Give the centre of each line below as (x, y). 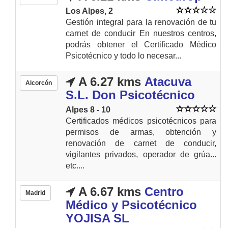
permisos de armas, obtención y (141, 132)
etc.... (75, 165)
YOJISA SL (97, 218)
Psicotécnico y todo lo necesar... (123, 55)
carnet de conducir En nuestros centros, (141, 33)
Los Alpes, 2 (89, 11)
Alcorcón (39, 83)
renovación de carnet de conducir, (141, 143)
